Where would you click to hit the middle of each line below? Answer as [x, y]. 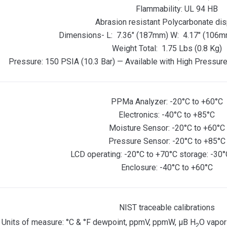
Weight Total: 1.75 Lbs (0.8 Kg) [167, 48]
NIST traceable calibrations [167, 207]
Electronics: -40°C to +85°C [167, 115]
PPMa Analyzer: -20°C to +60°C [167, 102]
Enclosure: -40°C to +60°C [167, 167]
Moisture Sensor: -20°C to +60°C [167, 128]
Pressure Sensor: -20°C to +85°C [167, 141]
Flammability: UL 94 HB [177, 9]
